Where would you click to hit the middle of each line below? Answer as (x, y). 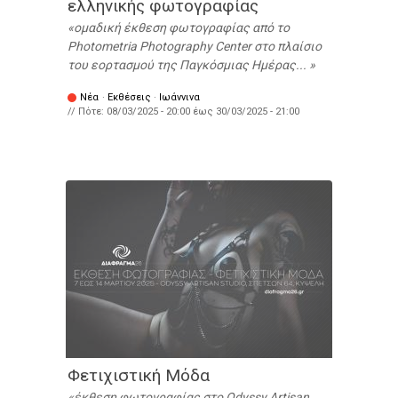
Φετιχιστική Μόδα (139, 376)
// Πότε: (87, 112)
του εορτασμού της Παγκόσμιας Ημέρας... (188, 65)
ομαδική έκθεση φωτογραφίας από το (182, 28)
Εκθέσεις (129, 98)
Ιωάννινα (179, 98)
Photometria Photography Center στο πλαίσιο (195, 47)
